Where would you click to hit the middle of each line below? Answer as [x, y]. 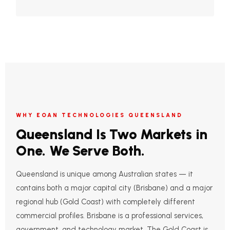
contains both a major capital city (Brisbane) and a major [114, 188]
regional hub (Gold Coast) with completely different [106, 202]
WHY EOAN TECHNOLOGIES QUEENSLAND [100, 115]
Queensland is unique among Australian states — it [105, 174]
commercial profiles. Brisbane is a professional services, [110, 215]
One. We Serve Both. [80, 150]
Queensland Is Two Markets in [112, 134]
